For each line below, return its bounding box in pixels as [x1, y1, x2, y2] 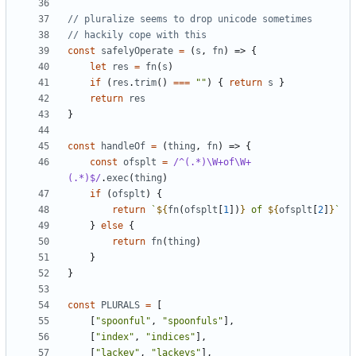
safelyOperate [101, 45, 173, 57]
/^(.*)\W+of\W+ [173, 157, 251, 168]
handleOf [101, 141, 145, 153]
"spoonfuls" [162, 315, 223, 327]
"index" [95, 331, 134, 343]
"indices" [145, 331, 195, 343]
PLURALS [101, 300, 140, 311]
